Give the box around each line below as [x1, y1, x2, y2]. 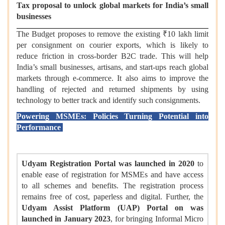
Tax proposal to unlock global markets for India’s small [17, 1, 208, 10]
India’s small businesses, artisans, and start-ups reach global [17, 63, 208, 72]
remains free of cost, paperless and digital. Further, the [22, 192, 203, 201]
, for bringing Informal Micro [110, 214, 204, 223]
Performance [17, 123, 63, 132]
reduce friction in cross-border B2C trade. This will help [17, 52, 208, 61]
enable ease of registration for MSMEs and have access [22, 170, 203, 179]
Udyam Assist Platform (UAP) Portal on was [22, 203, 203, 212]
